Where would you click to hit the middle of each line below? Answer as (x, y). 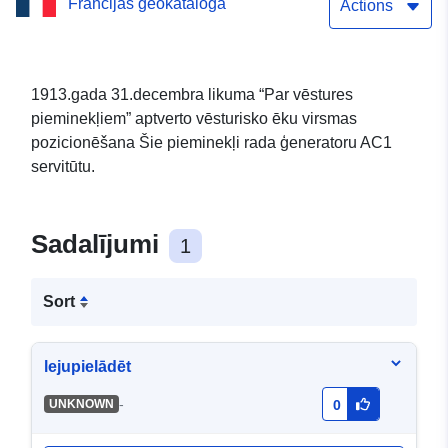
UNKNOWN (81, 404)
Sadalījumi (98, 244)
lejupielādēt (87, 367)
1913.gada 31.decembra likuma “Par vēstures (192, 95)
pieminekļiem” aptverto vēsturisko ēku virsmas (194, 119)
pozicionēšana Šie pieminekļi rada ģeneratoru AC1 (211, 143)
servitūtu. (63, 167)
